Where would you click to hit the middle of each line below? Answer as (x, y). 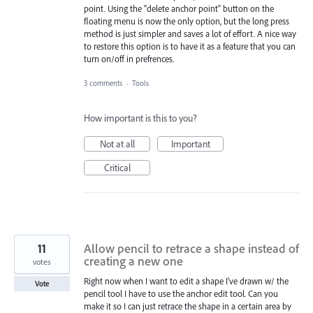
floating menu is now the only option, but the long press (187, 21)
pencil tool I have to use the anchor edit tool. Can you (181, 293)
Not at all (117, 144)
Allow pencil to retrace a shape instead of (191, 248)
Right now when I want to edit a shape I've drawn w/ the (186, 281)
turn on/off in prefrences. (129, 59)
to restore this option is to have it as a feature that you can (190, 46)
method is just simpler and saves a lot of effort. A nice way (190, 34)
